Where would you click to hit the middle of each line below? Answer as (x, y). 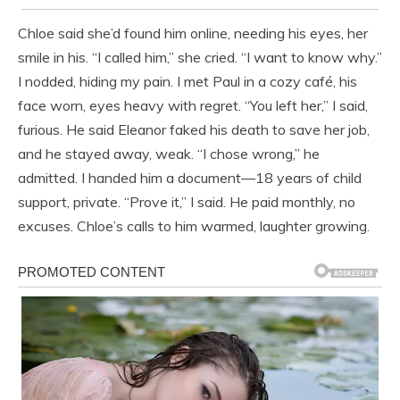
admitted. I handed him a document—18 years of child (190, 177)
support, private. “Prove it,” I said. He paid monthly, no (187, 201)
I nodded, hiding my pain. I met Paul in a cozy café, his (187, 81)
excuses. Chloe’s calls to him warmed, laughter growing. (194, 225)
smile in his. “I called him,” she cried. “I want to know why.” (200, 57)
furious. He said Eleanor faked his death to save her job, (194, 129)
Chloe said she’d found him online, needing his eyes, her (193, 33)
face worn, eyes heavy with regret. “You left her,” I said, (193, 105)
